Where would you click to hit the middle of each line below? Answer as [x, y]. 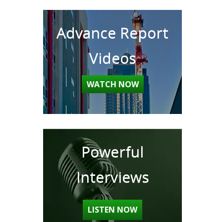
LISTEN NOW [112, 210]
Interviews [112, 177]
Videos [112, 58]
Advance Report [112, 32]
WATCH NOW [112, 84]
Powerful [112, 151]
